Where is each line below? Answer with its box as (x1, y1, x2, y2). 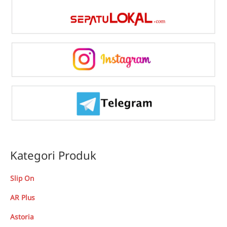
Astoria (10, 212, 34, 222)
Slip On (10, 173, 34, 183)
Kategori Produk (10, 147, 96, 163)
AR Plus (10, 193, 35, 203)
